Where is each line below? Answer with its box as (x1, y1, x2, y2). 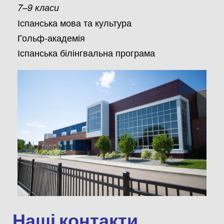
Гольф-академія (17, 30, 85, 44)
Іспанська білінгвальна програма (17, 45, 155, 59)
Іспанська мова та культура (17, 15, 131, 29)
